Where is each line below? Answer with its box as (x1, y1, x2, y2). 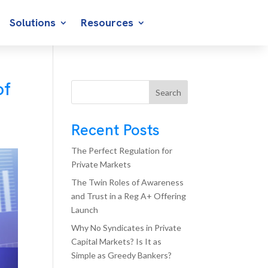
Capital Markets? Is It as (71, 236, 162, 246)
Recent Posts (71, 120, 160, 140)
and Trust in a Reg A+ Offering (71, 191, 187, 201)
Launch (71, 205, 99, 215)
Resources (81, 16, 134, 29)
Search (155, 87, 181, 98)
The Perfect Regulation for (71, 145, 173, 156)
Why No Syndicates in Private (71, 223, 182, 233)
